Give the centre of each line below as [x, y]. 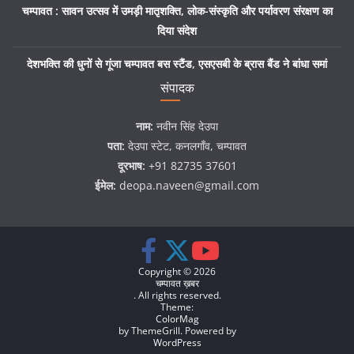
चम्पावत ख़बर [177, 284]
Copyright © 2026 [177, 272]
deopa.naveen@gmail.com [188, 186]
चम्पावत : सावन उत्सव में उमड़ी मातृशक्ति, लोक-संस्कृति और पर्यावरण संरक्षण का [177, 11]
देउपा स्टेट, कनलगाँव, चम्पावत [186, 146]
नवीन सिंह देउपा [187, 126]
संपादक [177, 88]
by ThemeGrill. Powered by [177, 331]
